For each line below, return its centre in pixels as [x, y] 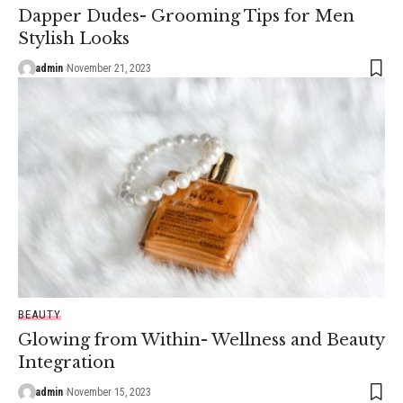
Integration [67, 362]
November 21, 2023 [108, 69]
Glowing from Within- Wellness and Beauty [201, 340]
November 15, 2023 [108, 392]
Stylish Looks [74, 39]
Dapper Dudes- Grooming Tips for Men [186, 17]
